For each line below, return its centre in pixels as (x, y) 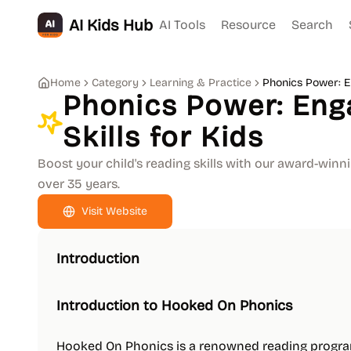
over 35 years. (79, 184)
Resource (248, 25)
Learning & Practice (201, 83)
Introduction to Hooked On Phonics (175, 306)
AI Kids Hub (111, 25)
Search (312, 25)
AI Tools (182, 25)
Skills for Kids (164, 138)
